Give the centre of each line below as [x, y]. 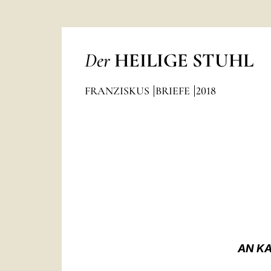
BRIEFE [174, 91]
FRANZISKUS [118, 91]
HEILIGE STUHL [184, 60]
